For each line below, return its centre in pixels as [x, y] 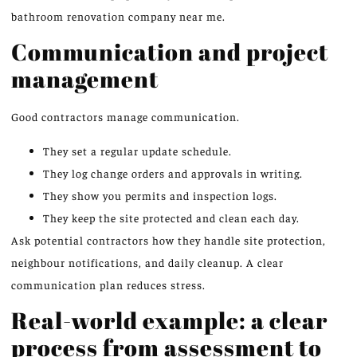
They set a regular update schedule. [137, 150]
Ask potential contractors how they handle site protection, [169, 239]
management [85, 79]
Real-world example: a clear [169, 320]
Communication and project [170, 52]
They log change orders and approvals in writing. [173, 173]
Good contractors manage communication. [126, 117]
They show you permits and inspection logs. [160, 195]
